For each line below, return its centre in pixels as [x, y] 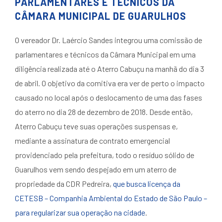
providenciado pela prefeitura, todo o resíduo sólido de [105, 155]
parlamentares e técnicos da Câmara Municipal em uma [105, 54]
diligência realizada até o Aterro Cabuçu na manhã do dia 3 [110, 69]
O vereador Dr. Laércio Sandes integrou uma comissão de [109, 40]
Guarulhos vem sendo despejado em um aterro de [96, 169]
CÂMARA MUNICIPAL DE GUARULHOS [101, 16]
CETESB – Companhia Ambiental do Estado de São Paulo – [111, 198]
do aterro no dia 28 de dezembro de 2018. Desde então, [104, 112]
